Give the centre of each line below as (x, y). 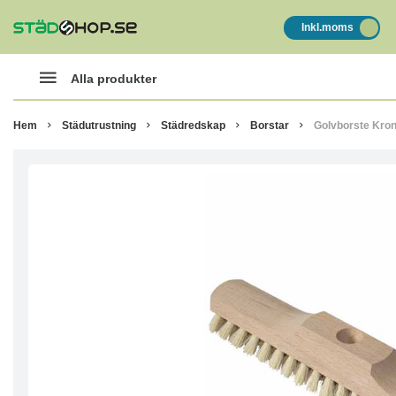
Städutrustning (99, 125)
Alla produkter (114, 78)
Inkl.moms (327, 27)
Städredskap (193, 125)
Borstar (270, 125)
